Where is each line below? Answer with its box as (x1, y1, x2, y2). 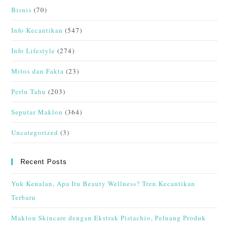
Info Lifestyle (11, 46, 56, 56)
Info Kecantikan (11, 26, 63, 35)
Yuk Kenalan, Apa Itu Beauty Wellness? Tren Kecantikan (11, 179, 196, 189)
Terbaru (11, 193, 36, 202)
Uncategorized (11, 128, 59, 138)
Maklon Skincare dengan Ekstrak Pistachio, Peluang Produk (11, 213, 207, 223)
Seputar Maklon (11, 107, 63, 117)
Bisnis (11, 5, 32, 15)
